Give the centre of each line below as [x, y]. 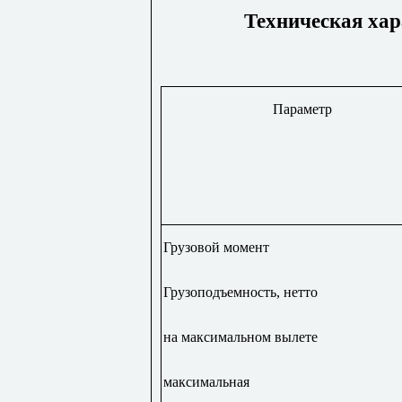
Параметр [302, 109]
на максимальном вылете [240, 336]
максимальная [206, 381]
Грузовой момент [216, 247]
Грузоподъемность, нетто [240, 292]
